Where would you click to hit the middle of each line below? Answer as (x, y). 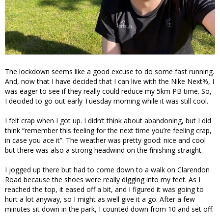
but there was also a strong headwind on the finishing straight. (104, 150)
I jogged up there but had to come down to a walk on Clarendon (107, 170)
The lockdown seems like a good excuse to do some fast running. (110, 72)
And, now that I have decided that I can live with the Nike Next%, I (110, 82)
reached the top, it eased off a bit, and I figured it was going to (104, 190)
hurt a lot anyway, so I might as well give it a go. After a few (100, 199)
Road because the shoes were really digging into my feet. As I (103, 180)
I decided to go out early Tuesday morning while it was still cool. (107, 101)
